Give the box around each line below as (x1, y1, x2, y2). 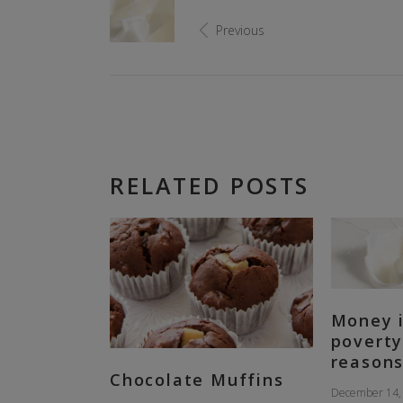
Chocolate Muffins (110, 368, 284, 390)
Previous (216, 22, 264, 40)
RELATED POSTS (110, 170, 309, 201)
